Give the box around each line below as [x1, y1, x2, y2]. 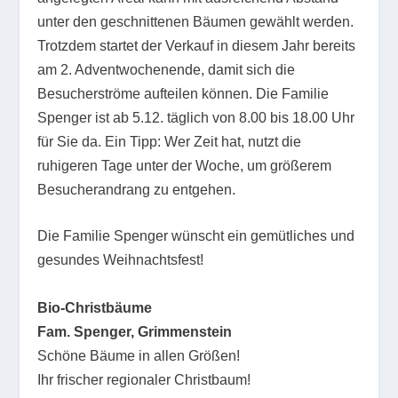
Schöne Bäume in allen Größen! [37, 348, 241, 364]
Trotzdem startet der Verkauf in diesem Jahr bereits [37, 37, 356, 53]
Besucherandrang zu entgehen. [37, 181, 236, 197]
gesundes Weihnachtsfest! [37, 252, 204, 268]
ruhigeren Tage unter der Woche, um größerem [37, 157, 332, 173]
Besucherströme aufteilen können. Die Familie [37, 85, 330, 101]
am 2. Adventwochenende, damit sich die [37, 61, 296, 77]
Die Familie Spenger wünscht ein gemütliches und [37, 228, 355, 244]
